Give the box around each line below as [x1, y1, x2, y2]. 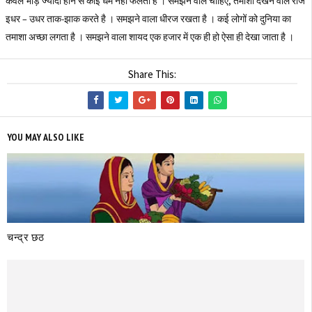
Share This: [128, 68, 176, 81]
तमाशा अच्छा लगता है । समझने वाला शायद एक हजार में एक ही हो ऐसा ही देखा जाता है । [6, 31, 294, 43]
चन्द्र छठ [7, 230, 45, 244]
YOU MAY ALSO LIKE [7, 131, 84, 143]
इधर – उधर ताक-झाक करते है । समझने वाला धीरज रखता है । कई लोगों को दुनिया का [6, 13, 291, 25]
